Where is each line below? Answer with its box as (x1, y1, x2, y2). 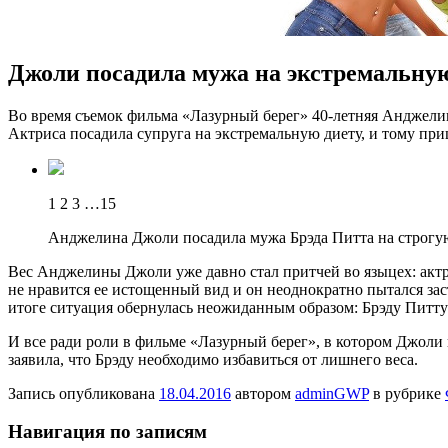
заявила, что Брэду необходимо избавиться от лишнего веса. (8, 350, 418, 368)
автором (231, 384, 295, 402)
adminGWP (295, 384, 369, 402)
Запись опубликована (8, 384, 159, 402)
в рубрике (369, 384, 445, 402)
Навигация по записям (8, 421, 207, 443)
